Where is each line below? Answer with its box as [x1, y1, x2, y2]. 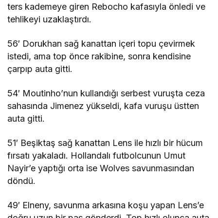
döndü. [7, 175, 36, 186]
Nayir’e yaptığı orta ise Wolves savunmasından [7, 163, 195, 173]
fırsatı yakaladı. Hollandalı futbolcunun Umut [7, 150, 186, 161]
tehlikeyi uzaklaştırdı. [7, 14, 92, 24]
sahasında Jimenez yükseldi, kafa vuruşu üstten [7, 100, 200, 111]
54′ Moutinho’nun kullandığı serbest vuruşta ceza [7, 88, 205, 98]
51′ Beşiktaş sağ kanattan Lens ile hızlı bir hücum [7, 137, 203, 148]
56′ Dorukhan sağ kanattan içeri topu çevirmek [7, 38, 196, 49]
